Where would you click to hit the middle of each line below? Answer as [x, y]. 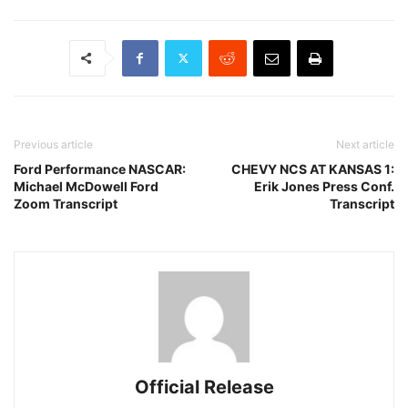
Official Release [204, 387]
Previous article [53, 144]
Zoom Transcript [66, 203]
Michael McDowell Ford [86, 186]
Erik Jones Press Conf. [324, 186]
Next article [365, 144]
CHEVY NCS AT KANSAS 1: [313, 168]
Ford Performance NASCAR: [100, 168]
